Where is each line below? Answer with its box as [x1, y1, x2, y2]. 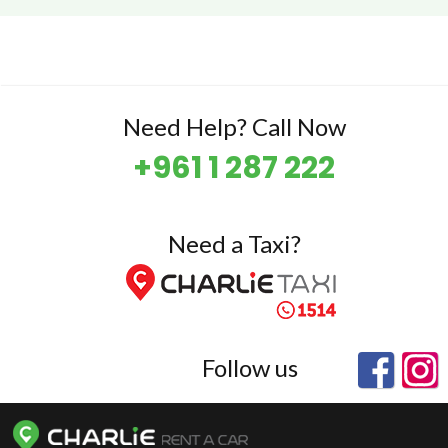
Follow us [202, 353, 298, 382]
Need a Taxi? [167, 229, 301, 258]
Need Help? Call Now [122, 112, 346, 141]
